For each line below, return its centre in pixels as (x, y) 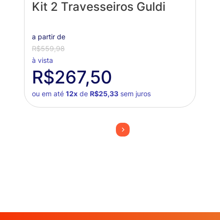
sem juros (134, 93)
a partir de (48, 36)
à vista (42, 60)
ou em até (49, 93)
